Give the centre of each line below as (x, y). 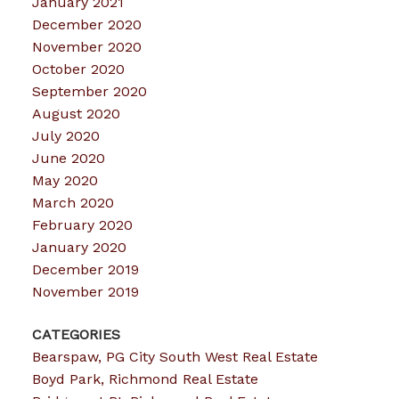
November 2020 (86, 47)
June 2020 (68, 159)
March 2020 (73, 203)
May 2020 (65, 181)
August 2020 (76, 114)
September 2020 (89, 92)
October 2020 (78, 69)
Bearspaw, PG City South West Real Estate (175, 356)
